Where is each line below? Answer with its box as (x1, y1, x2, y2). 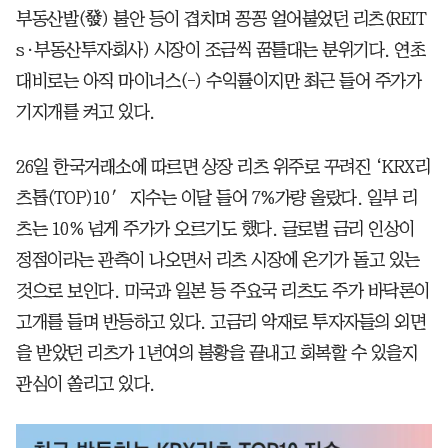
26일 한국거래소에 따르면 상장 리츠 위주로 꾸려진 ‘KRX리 (16, 158, 430, 177)
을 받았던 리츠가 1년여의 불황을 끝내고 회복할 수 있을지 (16, 344, 417, 363)
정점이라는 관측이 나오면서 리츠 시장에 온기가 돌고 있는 (16, 251, 420, 270)
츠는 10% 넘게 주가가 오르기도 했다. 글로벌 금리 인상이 (16, 220, 415, 239)
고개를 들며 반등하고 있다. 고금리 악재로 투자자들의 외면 (16, 313, 425, 332)
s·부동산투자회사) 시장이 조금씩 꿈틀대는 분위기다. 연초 (16, 41, 425, 60)
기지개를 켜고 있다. (16, 103, 155, 122)
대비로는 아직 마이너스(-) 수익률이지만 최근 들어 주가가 (16, 72, 421, 91)
